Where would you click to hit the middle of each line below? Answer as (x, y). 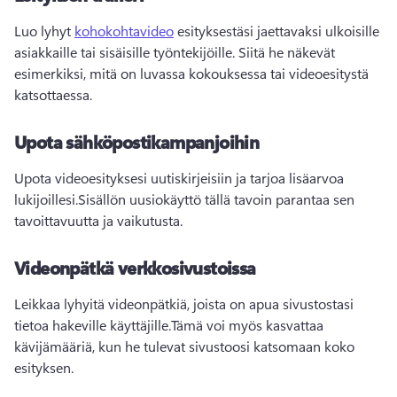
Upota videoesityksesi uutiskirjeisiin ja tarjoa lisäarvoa (179, 178)
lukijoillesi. (46, 199)
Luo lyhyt (44, 31)
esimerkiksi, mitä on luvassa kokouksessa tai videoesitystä (191, 74)
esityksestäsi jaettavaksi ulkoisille (276, 31)
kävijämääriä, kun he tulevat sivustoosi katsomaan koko (184, 346)
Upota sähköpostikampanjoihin (137, 142)
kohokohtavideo (124, 31)
